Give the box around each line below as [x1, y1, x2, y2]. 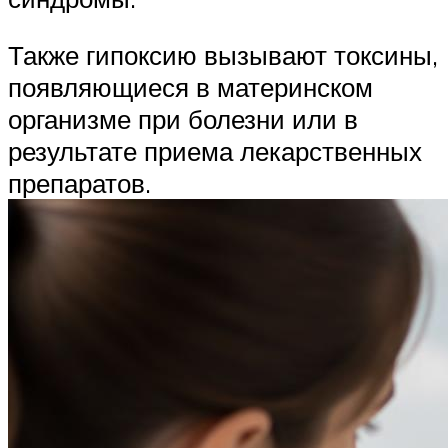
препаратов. [8, 167, 151, 200]
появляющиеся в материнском [8, 71, 373, 104]
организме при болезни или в [8, 103, 358, 136]
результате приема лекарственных [8, 135, 422, 168]
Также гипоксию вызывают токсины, [8, 39, 438, 72]
